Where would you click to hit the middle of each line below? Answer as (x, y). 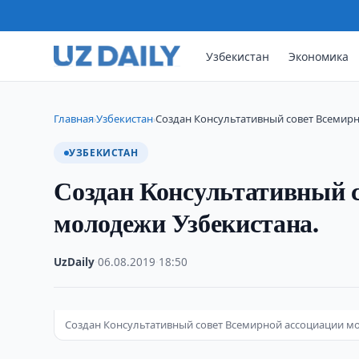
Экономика (319, 56)
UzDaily (75, 262)
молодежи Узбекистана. (186, 222)
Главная (74, 119)
